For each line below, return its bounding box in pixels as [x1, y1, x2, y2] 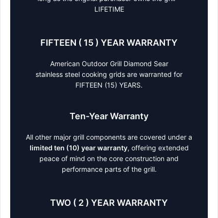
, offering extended [127, 144, 189, 152]
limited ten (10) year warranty [29, 144, 127, 152]
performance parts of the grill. [61, 165, 157, 174]
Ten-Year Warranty [70, 111, 148, 122]
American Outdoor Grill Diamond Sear [50, 59, 168, 68]
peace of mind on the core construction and [39, 154, 179, 163]
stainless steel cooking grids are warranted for [36, 70, 182, 79]
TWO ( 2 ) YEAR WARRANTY [50, 198, 168, 208]
